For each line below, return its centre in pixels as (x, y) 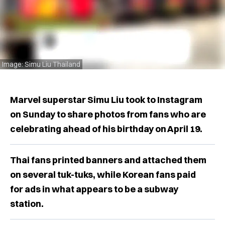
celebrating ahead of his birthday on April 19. (106, 129)
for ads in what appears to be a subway (94, 189)
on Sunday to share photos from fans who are (108, 114)
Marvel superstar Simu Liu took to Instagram (106, 99)
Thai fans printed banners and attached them (108, 160)
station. (27, 203)
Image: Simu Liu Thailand (41, 64)
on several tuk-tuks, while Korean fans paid (103, 174)
